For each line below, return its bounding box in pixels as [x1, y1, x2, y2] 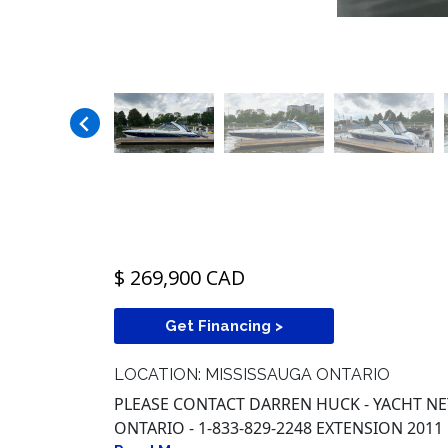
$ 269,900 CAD [114, 264, 245, 292]
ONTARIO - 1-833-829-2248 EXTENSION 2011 [114, 417, 443, 440]
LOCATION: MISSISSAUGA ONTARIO [114, 365, 390, 385]
